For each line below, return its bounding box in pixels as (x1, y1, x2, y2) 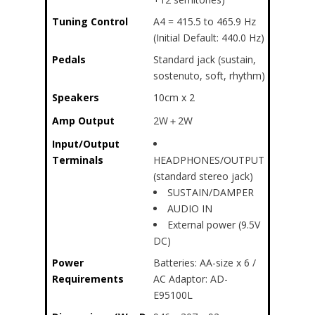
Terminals (52, 153, 103, 167)
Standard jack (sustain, (153, 53, 256, 66)
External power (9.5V (167, 218, 260, 231)
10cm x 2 (153, 91, 195, 104)
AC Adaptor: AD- (153, 272, 228, 285)
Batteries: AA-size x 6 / (153, 256, 256, 269)
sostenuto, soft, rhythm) (153, 69, 265, 82)
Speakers (52, 91, 99, 104)
